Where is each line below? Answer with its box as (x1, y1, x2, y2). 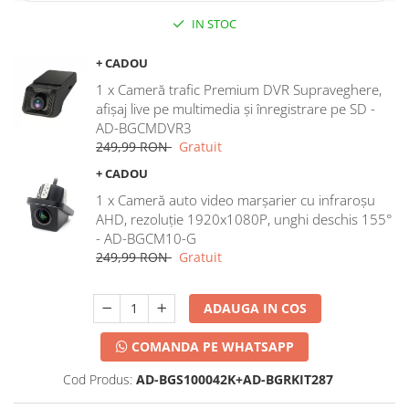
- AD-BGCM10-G (96, 229, 196, 248)
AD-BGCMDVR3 (96, 119, 192, 138)
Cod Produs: (62, 371, 132, 389)
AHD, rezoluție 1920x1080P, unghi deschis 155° (96, 210, 392, 229)
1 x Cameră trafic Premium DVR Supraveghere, (96, 80, 382, 100)
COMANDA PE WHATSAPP (128, 338, 294, 356)
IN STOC (189, 16, 236, 33)
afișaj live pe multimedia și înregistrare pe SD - (96, 100, 375, 119)
